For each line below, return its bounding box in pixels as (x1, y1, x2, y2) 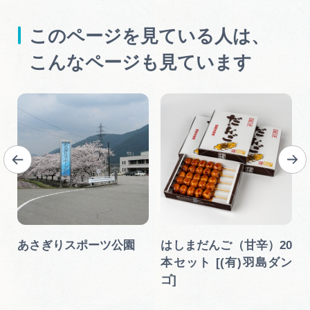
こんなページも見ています (29, 53, 253, 73)
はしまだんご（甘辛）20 (161, 238, 293, 252)
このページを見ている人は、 (29, 26, 270, 46)
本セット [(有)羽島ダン (161, 255, 293, 269)
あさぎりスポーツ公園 (17, 238, 136, 252)
